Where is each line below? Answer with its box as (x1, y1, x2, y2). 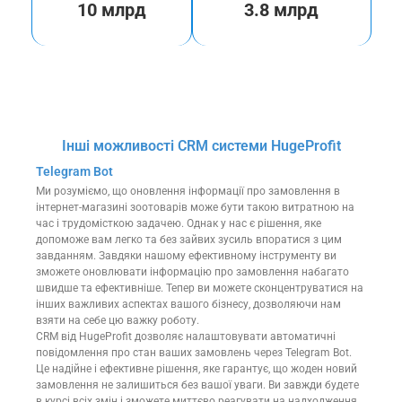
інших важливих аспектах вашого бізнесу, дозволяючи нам (36, 297, 341, 310)
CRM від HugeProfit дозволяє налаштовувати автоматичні (36, 329, 336, 343)
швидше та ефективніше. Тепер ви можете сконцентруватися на (36, 281, 363, 294)
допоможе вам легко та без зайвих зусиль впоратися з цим (36, 232, 342, 246)
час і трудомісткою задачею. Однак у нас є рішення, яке (36, 216, 321, 230)
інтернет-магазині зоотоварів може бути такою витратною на (36, 200, 354, 214)
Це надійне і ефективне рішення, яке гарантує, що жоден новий (36, 362, 357, 375)
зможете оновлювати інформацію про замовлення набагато (36, 265, 349, 278)
